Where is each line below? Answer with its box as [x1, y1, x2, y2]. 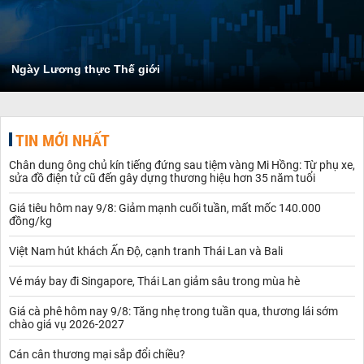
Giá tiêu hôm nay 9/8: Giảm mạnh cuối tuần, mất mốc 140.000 [9, 201, 321, 214]
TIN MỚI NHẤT [15, 130, 110, 150]
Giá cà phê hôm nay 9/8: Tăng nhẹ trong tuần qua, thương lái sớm [9, 304, 338, 318]
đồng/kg [9, 214, 52, 227]
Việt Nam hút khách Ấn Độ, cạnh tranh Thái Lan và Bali [9, 244, 283, 258]
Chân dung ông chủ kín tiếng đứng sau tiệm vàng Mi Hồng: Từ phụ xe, [9, 158, 355, 171]
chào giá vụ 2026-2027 [9, 317, 124, 331]
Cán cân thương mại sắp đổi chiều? [9, 347, 185, 361]
